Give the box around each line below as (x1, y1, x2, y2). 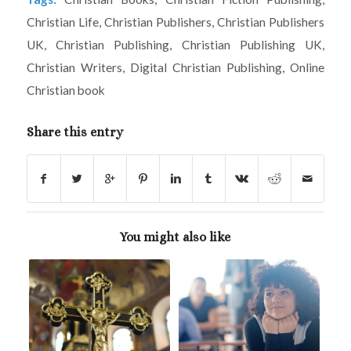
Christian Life (26, 14, 99, 29)
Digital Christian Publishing (129, 60, 283, 74)
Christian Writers (26, 60, 122, 74)
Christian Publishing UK (181, 37, 323, 52)
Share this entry (26, 124, 123, 139)
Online (290, 60, 325, 74)
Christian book (26, 82, 105, 97)
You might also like (120, 229, 231, 244)
